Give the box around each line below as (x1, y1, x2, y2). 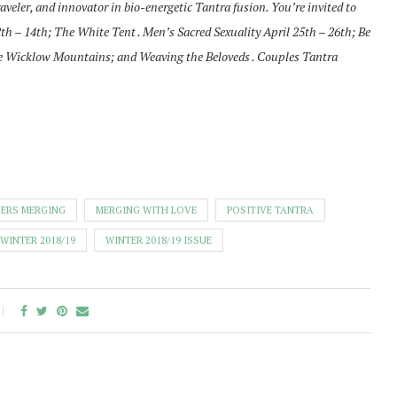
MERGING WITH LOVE (96, 204, 197, 216)
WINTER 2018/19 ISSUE (105, 234, 212, 246)
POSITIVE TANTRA (227, 204, 314, 216)
